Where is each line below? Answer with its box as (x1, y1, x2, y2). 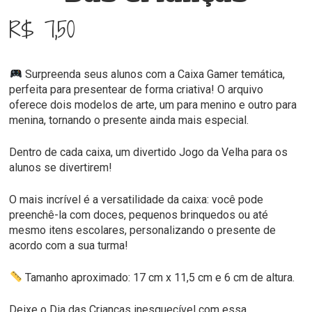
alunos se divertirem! (9, 160, 113, 174)
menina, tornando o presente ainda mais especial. (9, 113, 249, 127)
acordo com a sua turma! (9, 238, 129, 252)
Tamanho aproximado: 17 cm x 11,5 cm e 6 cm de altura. (22, 270, 295, 284)
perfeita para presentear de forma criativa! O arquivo (9, 82, 264, 96)
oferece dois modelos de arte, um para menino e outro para (9, 97, 297, 111)
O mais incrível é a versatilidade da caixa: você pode (9, 192, 264, 206)
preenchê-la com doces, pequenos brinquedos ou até (9, 208, 269, 221)
